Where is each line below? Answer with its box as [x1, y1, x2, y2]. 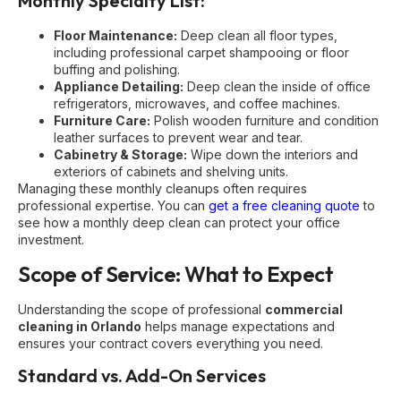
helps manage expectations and [141, 318, 335, 334]
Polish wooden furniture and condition [150, 113, 379, 129]
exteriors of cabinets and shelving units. [54, 164, 288, 180]
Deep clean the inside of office [183, 79, 371, 95]
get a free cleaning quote [209, 198, 360, 214]
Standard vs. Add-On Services [18, 364, 266, 387]
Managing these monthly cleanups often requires [18, 181, 307, 197]
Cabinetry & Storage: [54, 147, 187, 163]
